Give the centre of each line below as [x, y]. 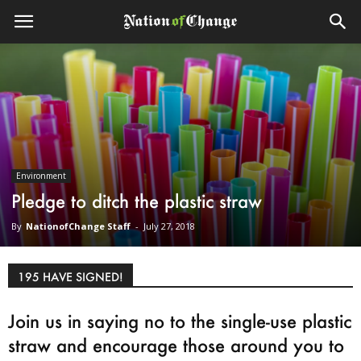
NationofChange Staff [78, 226]
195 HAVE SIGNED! [71, 277]
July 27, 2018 [169, 226]
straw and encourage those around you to [176, 346]
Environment [41, 176]
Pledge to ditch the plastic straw [137, 201]
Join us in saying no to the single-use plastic [180, 322]
